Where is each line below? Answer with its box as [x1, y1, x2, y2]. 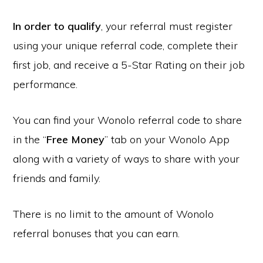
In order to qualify [13, 19, 102, 33]
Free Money [46, 133, 105, 146]
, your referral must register [101, 19, 233, 33]
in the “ [13, 133, 47, 146]
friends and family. [13, 171, 101, 185]
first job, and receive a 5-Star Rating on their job [13, 58, 245, 72]
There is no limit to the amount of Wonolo [13, 207, 214, 221]
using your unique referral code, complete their [13, 39, 238, 52]
